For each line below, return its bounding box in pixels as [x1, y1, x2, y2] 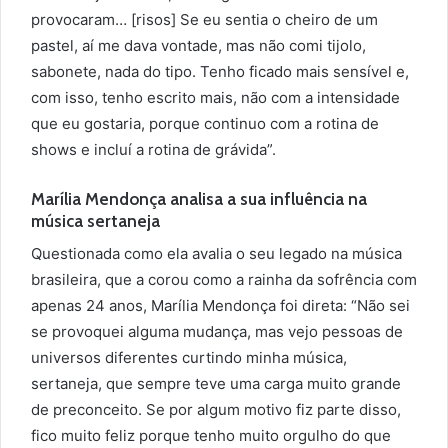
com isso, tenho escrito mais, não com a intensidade [31, 88, 400, 108]
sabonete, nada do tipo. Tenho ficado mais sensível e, [31, 62, 409, 82]
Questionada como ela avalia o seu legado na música [31, 243, 402, 263]
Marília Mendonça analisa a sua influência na [31, 189, 367, 210]
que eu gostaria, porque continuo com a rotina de [31, 114, 379, 134]
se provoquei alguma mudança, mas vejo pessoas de [31, 321, 403, 341]
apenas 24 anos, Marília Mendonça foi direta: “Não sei [31, 295, 410, 315]
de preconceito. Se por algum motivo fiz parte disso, [31, 399, 401, 419]
